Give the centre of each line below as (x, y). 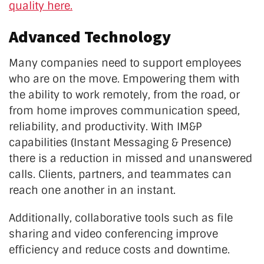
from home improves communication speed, (124, 110)
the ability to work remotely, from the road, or (124, 95)
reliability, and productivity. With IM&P (105, 126)
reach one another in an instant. (92, 190)
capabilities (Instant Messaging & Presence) (120, 142)
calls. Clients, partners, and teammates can (120, 174)
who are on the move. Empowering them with (124, 79)
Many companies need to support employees (125, 63)
